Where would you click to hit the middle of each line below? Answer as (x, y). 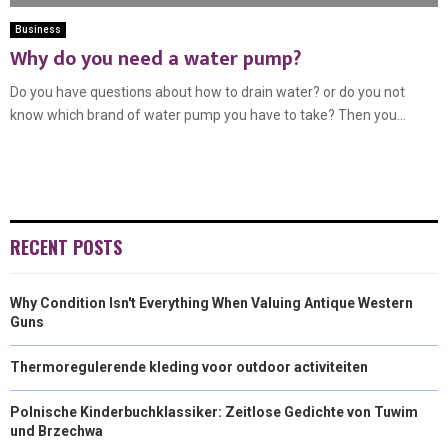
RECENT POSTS (66, 247)
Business (38, 30)
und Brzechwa (56, 431)
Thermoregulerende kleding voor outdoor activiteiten (189, 367)
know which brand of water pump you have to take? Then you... (208, 115)
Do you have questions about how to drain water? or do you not (207, 92)
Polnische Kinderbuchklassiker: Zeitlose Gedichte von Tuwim (214, 412)
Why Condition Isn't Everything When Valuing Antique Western (211, 303)
